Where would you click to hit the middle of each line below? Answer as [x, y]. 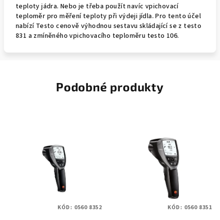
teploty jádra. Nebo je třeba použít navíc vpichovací [97, 6]
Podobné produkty [110, 87]
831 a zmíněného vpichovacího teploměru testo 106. [97, 36]
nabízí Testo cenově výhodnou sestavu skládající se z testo [109, 26]
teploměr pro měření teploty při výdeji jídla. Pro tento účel [108, 16]
